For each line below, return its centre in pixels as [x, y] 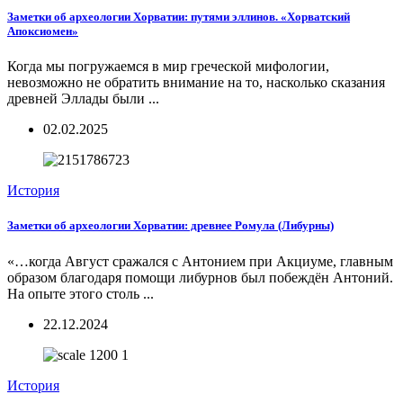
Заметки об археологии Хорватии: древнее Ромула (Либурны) [170, 226]
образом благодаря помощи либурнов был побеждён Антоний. [200, 277]
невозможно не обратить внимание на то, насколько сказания [196, 83]
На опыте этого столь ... [81, 293]
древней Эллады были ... [83, 99]
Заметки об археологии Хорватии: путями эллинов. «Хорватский [179, 17]
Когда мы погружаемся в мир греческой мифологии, [168, 67]
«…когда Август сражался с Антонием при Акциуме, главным [200, 261]
